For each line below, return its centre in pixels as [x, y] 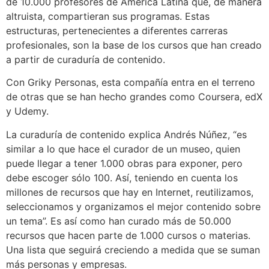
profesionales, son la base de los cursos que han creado [134, 45]
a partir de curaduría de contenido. [86, 59]
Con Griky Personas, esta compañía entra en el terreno [131, 83]
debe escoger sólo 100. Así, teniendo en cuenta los [122, 177]
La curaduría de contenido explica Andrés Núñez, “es [126, 134]
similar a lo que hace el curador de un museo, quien [123, 149]
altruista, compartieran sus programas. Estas [108, 16]
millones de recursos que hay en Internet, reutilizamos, [130, 192]
